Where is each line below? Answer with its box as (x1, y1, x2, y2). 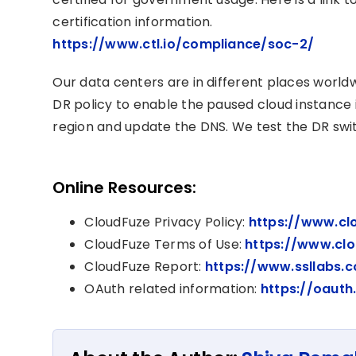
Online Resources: (52, 176, 197, 199)
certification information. (52, 13, 213, 32)
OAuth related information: (84, 280, 261, 299)
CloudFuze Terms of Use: (84, 235, 246, 254)
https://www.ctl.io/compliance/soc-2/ (52, 35, 315, 54)
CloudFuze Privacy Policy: (84, 213, 249, 232)
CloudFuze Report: (84, 257, 205, 277)
